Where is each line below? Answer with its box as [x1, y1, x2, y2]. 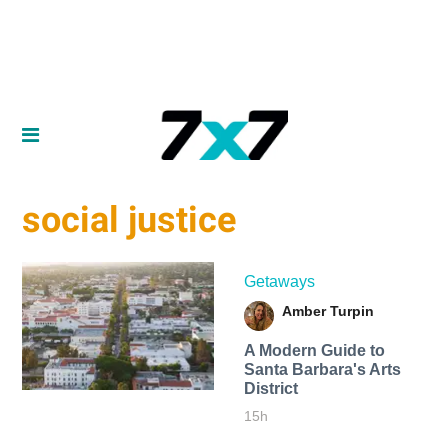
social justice [22, 199, 237, 242]
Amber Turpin [281, 302, 374, 319]
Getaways [243, 272, 315, 290]
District [243, 379, 298, 397]
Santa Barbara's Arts [243, 360, 401, 378]
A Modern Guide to [243, 341, 385, 359]
